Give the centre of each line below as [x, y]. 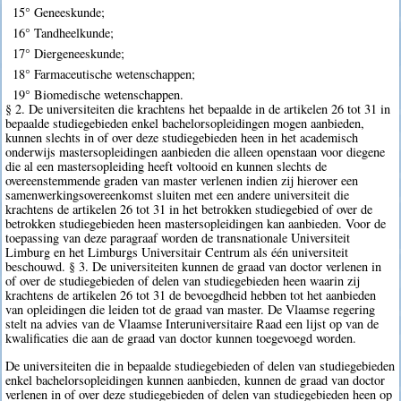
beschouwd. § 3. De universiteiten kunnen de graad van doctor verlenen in [194, 267]
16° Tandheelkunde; [63, 32]
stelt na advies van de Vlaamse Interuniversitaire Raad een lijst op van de [192, 324]
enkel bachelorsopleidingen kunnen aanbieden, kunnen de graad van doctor [196, 380]
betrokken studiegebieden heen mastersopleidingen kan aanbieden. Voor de [196, 224]
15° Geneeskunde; [58, 12]
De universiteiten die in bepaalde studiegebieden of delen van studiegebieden [200, 365]
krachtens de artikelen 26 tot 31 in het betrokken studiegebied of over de [189, 209]
